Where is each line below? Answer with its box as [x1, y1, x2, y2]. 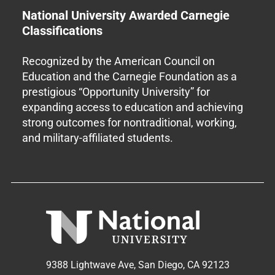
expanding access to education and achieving [21, 101, 243, 114]
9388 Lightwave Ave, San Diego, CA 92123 [45, 259, 230, 271]
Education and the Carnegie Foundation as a [21, 70, 237, 83]
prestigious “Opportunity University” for [21, 85, 210, 98]
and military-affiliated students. [21, 131, 173, 144]
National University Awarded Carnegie [21, 9, 230, 23]
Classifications [21, 24, 103, 38]
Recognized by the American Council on [21, 55, 215, 68]
